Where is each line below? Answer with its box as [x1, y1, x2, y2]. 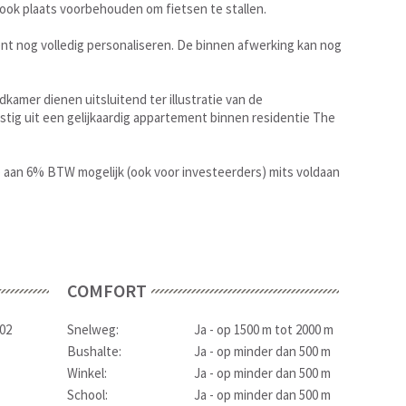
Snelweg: [67, 321, 119, 338]
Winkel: [67, 364, 107, 382]
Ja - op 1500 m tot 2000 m [194, 321, 333, 338]
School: [67, 386, 108, 403]
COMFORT [67, 279, 147, 302]
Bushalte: [67, 343, 121, 360]
